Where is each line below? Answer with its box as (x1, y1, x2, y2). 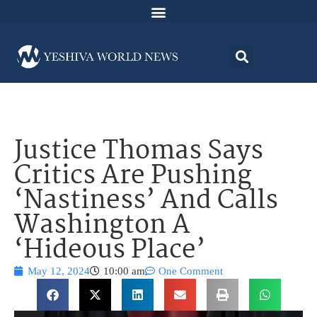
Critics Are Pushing (14, 156, 252, 198)
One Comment (158, 265, 223, 277)
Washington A (14, 205, 190, 248)
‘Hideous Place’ (14, 230, 205, 272)
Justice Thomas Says (14, 131, 263, 173)
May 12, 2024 (28, 265, 90, 277)
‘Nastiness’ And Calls (14, 180, 278, 223)
